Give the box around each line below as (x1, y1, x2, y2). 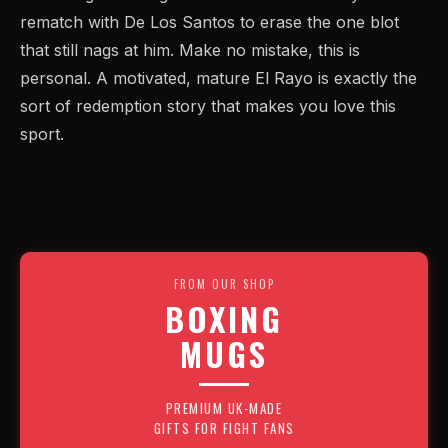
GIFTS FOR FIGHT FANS (153, 418, 295, 438)
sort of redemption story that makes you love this (20, 96, 396, 116)
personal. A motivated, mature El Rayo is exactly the (20, 68, 417, 88)
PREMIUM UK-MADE (165, 398, 283, 418)
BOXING (165, 295, 283, 342)
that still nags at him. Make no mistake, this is (20, 40, 360, 60)
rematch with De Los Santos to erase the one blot (20, 12, 399, 32)
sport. (20, 124, 64, 144)
